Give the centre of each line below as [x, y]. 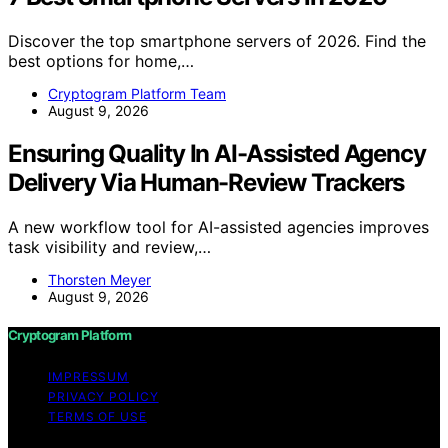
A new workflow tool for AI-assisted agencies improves [218, 226]
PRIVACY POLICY [103, 397]
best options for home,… [101, 60]
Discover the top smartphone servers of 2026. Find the [217, 40]
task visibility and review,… [109, 246]
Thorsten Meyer [99, 279]
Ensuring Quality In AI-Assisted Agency [217, 153]
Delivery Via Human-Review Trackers [206, 182]
